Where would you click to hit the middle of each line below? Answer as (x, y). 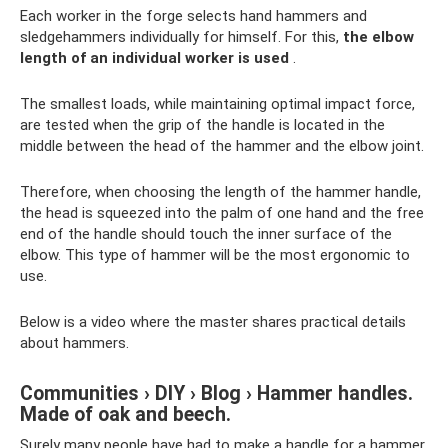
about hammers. (74, 343)
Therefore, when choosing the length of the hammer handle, (220, 192)
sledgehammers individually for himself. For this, (181, 37)
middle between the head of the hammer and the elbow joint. (222, 146)
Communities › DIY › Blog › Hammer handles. (216, 394)
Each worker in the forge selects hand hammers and (193, 16)
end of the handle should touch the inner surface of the (206, 234)
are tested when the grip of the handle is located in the (202, 125)
